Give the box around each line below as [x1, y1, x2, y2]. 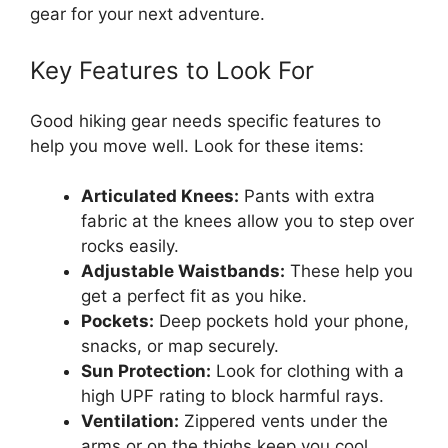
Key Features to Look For [30, 55, 314, 85]
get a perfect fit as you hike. [81, 286, 307, 306]
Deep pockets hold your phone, [154, 311, 409, 331]
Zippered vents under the [179, 411, 388, 431]
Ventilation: [81, 411, 179, 431]
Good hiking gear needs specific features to [30, 110, 381, 131]
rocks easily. [81, 236, 179, 256]
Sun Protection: [81, 361, 211, 381]
